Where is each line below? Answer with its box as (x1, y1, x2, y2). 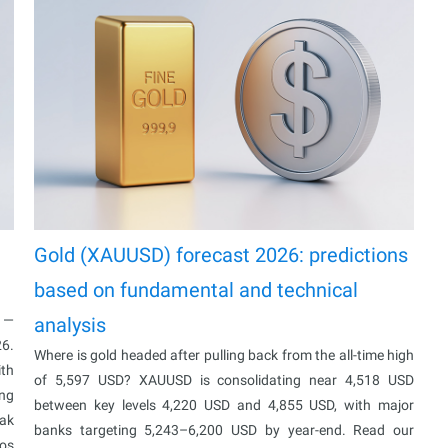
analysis (34, 312, 106, 337)
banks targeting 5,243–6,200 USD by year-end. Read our (34, 421, 414, 438)
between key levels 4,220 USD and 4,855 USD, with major (34, 396, 414, 413)
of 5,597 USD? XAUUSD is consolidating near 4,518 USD (34, 371, 414, 388)
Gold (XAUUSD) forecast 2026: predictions (34, 242, 408, 267)
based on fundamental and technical (34, 277, 358, 302)
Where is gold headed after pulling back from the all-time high (34, 346, 414, 363)
